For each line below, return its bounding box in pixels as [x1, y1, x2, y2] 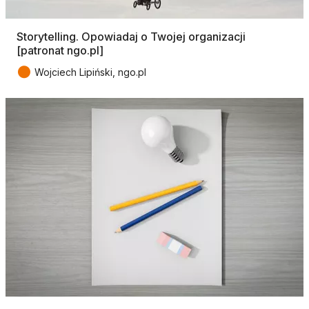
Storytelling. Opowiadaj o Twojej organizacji [17, 30, 246, 44]
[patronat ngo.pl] [17, 43, 103, 58]
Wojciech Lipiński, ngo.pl [34, 66, 146, 79]
